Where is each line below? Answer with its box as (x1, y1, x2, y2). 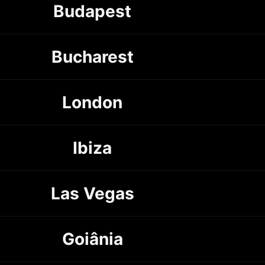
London (62, 92, 122, 112)
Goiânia (62, 228, 123, 249)
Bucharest (51, 46, 134, 67)
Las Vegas (50, 183, 134, 203)
